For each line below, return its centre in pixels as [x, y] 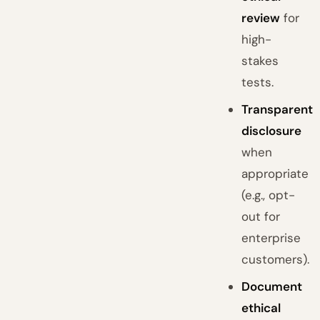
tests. [258, 82]
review [261, 18]
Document [272, 286]
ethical [261, 308]
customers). [276, 259]
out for [261, 216]
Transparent [277, 109]
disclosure [272, 131]
